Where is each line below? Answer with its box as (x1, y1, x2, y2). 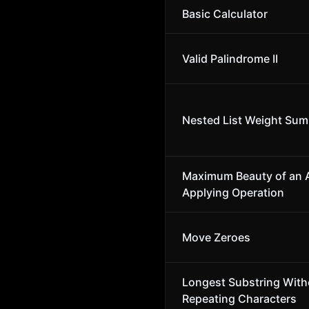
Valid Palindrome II (182, 52, 278, 66)
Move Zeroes (182, 230, 250, 244)
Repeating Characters (182, 292, 297, 306)
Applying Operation (182, 186, 284, 199)
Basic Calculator (182, 7, 268, 21)
